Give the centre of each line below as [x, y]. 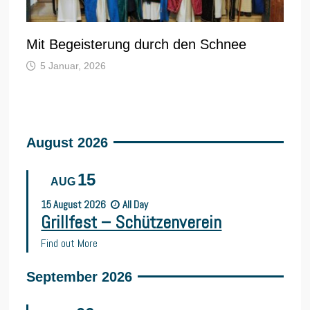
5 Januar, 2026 [73, 65]
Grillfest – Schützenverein [131, 222]
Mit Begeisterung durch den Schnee [137, 44]
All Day [136, 204]
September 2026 [80, 276]
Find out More [70, 243]
